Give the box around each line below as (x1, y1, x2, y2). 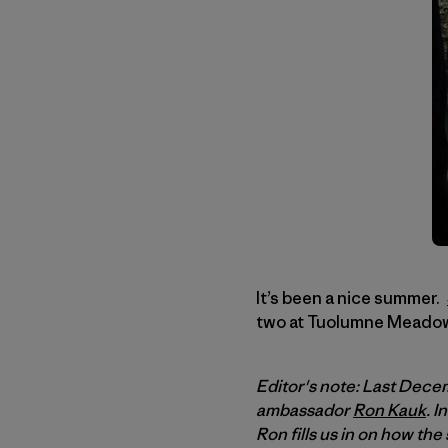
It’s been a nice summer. (256, 287, 443, 309)
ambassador (256, 399, 353, 421)
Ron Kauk (353, 399, 426, 421)
